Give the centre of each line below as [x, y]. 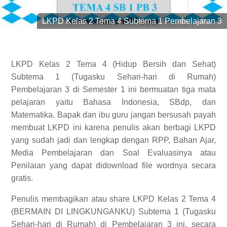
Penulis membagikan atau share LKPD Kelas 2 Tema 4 [113, 199]
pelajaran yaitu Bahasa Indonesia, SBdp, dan [113, 102]
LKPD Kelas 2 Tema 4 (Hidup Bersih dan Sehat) [113, 64]
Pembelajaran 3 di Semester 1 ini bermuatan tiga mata [113, 89]
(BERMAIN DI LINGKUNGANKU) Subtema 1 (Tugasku [113, 212]
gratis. [22, 178]
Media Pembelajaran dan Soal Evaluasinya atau [113, 153]
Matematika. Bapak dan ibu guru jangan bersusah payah [113, 115]
